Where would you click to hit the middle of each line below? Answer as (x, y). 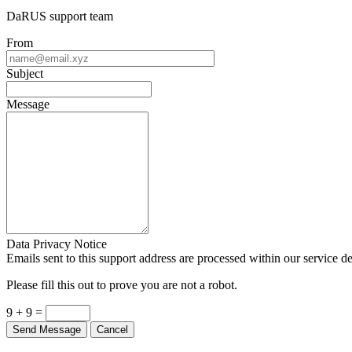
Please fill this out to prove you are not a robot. (122, 284)
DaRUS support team (60, 16)
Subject (25, 73)
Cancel (112, 329)
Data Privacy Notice (57, 244)
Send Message (47, 329)
